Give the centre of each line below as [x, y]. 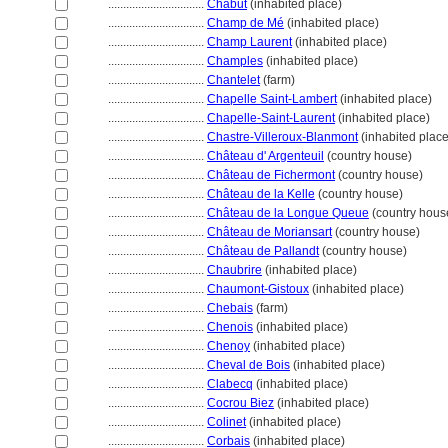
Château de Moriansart [269, 232]
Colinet [226, 422]
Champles [235, 61]
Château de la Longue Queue [288, 213]
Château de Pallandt [263, 251]
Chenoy [228, 346]
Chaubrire [234, 270]
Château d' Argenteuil [265, 156]
